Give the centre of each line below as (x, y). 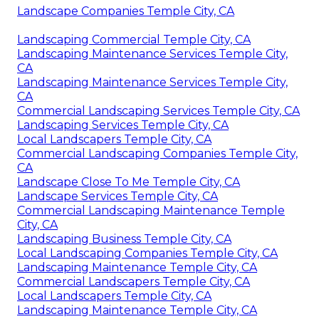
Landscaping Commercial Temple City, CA (134, 40)
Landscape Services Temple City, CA (117, 197)
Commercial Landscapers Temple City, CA (134, 282)
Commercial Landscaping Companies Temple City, (157, 154)
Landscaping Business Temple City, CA (124, 239)
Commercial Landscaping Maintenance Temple (151, 211)
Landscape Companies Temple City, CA (126, 11)
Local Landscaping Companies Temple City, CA (147, 253)
